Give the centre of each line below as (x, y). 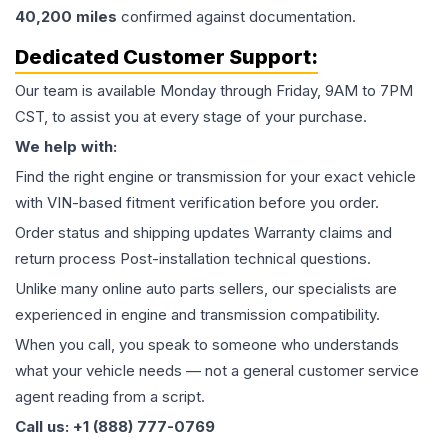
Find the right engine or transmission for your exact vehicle (215, 177)
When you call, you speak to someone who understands (207, 345)
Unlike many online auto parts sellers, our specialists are (206, 289)
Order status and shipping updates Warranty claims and (203, 233)
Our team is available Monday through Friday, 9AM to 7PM (214, 91)
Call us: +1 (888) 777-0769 (115, 427)
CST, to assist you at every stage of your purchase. (191, 117)
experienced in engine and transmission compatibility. (197, 315)
